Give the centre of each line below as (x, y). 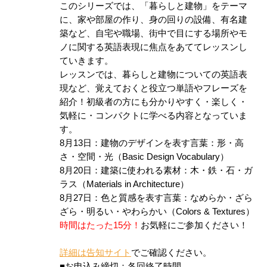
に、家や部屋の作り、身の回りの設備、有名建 (153, 20)
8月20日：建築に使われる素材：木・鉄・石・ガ (156, 171)
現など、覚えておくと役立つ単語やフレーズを (153, 89)
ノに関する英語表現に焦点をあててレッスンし (153, 47)
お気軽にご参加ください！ (194, 226)
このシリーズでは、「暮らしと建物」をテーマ (153, 6)
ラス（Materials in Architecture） (124, 184)
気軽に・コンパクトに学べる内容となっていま (153, 116)
